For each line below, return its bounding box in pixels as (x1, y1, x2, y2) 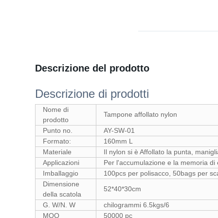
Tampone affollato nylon (104, 110, 177, 118)
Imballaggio (43, 169, 78, 177)
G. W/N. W (43, 201, 75, 209)
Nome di (43, 106, 69, 113)
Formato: (43, 137, 71, 145)
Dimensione (43, 180, 79, 188)
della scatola (43, 190, 81, 198)
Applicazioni (43, 159, 79, 166)
